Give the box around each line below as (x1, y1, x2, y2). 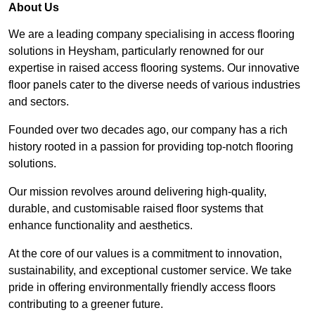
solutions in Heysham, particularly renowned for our (8, 45, 264, 58)
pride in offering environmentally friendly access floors (8, 281, 276, 294)
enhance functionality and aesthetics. (8, 219, 193, 232)
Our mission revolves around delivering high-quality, (8, 186, 266, 198)
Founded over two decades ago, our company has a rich (8, 124, 288, 136)
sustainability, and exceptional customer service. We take (8, 264, 292, 277)
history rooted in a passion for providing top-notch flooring (8, 141, 293, 153)
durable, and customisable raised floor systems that (8, 202, 263, 215)
